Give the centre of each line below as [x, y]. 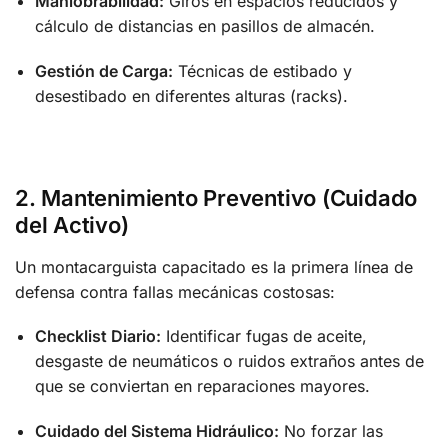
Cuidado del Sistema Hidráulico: [157, 430]
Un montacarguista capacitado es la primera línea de [214, 266]
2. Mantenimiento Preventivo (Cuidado [216, 197]
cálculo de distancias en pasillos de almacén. [205, 26]
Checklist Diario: [98, 336]
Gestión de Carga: [104, 70]
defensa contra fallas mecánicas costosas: [175, 291]
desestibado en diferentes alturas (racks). [191, 95]
